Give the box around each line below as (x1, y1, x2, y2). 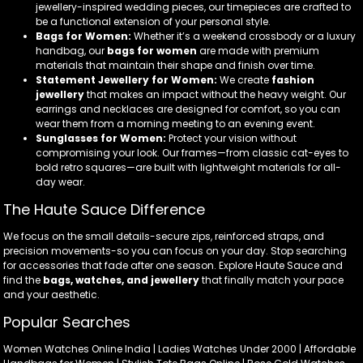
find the (3, 273, 41, 288)
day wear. (36, 175, 85, 190)
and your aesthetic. (3, 288, 100, 302)
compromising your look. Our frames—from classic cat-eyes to (36, 146, 348, 160)
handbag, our (36, 44, 107, 58)
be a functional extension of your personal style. (36, 15, 271, 29)
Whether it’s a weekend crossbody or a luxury (131, 29, 356, 44)
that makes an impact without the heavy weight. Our (84, 88, 346, 102)
